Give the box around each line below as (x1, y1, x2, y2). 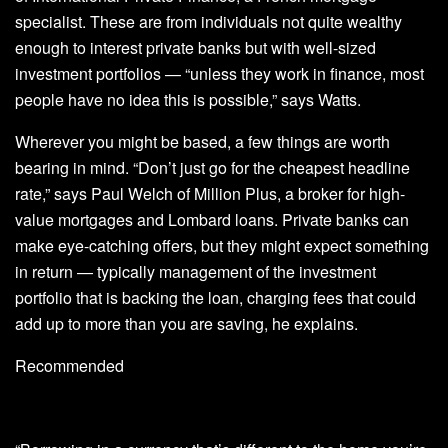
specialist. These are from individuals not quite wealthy (15, 9, 402, 33)
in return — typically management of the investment (15, 259, 376, 283)
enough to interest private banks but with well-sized (15, 35, 376, 59)
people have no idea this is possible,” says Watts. (15, 87, 361, 111)
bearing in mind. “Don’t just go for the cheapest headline (15, 155, 410, 179)
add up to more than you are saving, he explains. (15, 311, 358, 335)
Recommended (15, 353, 124, 377)
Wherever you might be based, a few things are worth (15, 129, 390, 153)
